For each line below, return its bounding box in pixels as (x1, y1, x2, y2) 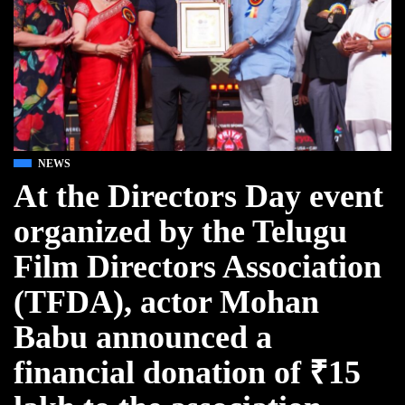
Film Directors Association (14, 248, 381, 285)
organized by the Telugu (14, 212, 347, 250)
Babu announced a (14, 318, 272, 355)
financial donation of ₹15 (14, 353, 361, 391)
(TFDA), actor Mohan (14, 283, 319, 320)
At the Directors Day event (14, 177, 383, 214)
